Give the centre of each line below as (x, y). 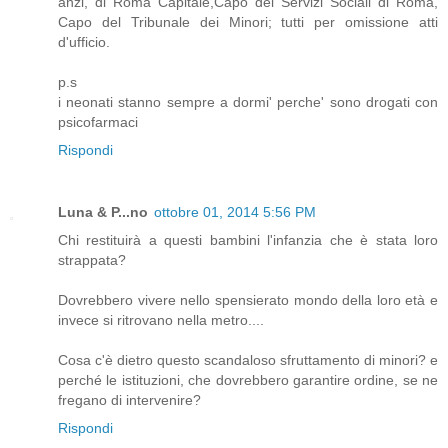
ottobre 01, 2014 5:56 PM (235, 211)
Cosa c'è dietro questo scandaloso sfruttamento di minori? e (248, 359)
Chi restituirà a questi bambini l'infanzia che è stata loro (248, 239)
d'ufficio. (84, 41)
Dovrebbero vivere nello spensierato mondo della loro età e (248, 299)
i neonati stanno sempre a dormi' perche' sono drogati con (248, 101)
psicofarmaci (98, 121)
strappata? (92, 259)
